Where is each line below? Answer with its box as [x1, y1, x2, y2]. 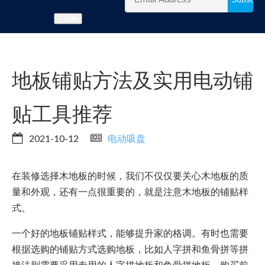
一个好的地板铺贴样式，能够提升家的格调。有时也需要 [12, 227, 248, 239]
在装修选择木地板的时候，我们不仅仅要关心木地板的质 [12, 170, 248, 182]
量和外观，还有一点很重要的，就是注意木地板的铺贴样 [12, 186, 248, 198]
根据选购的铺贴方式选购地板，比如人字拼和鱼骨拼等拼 [12, 243, 248, 255]
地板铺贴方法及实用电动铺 [12, 67, 253, 92]
